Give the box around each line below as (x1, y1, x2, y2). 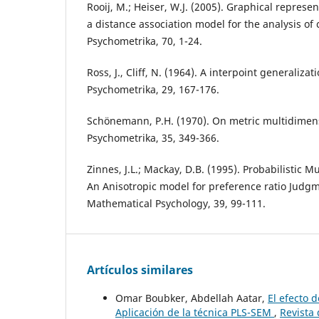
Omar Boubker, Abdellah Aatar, (115, 291, 268, 305)
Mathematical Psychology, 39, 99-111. (87, 197, 266, 211)
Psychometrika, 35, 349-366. (87, 131, 219, 145)
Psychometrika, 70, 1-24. (87, 34, 202, 48)
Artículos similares (87, 262, 193, 278)
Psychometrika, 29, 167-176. (87, 83, 219, 97)
